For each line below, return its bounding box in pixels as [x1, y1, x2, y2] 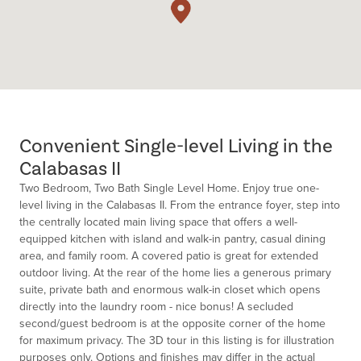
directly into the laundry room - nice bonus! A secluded [19, 298, 293, 315]
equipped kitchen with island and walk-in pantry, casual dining [19, 230, 326, 247]
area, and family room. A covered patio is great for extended [19, 247, 318, 264]
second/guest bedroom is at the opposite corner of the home [19, 315, 326, 332]
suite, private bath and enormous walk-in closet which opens [19, 281, 321, 298]
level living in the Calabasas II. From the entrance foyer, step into [19, 197, 340, 214]
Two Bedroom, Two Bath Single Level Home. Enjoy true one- [19, 180, 319, 197]
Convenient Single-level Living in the [19, 135, 333, 158]
